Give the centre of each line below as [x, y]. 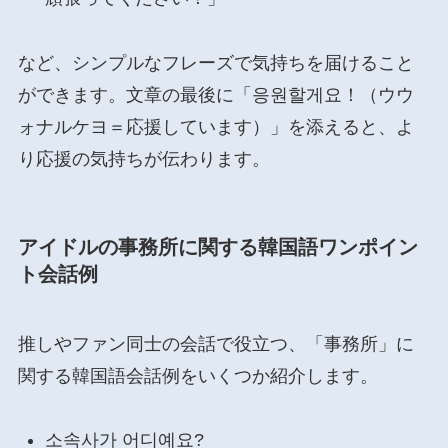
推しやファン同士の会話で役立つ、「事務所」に [215, 343]
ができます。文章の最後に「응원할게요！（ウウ [215, 95]
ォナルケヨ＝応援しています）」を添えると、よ [215, 127]
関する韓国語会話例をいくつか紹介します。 [197, 375]
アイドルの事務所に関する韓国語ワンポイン [217, 247]
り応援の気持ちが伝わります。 [143, 159]
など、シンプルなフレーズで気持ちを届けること [215, 63]
